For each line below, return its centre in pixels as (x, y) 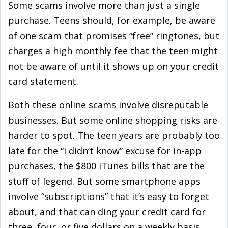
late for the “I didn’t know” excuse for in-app (105, 151)
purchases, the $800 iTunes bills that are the (106, 166)
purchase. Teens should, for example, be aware (112, 20)
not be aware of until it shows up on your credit (113, 66)
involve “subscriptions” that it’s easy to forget (109, 196)
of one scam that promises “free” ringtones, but (114, 36)
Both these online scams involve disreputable (108, 105)
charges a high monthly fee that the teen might (113, 51)
